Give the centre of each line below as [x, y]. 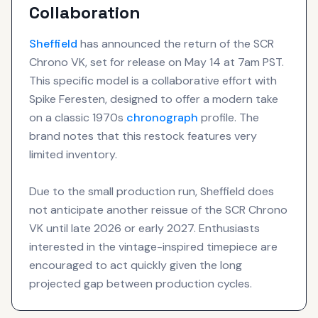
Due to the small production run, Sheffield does [152, 191]
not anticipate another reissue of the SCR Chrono [158, 209]
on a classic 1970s [78, 117]
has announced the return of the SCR [176, 43]
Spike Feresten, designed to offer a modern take [154, 99]
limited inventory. [73, 154]
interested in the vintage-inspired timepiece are [153, 246]
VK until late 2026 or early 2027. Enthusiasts [144, 228]
